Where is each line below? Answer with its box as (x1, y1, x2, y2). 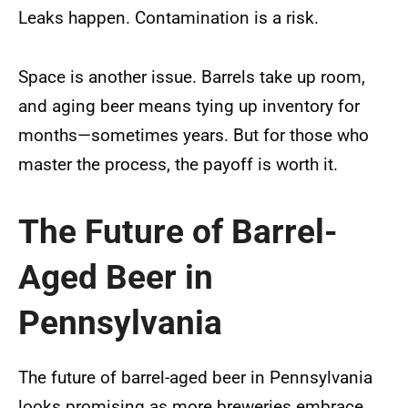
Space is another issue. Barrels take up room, (18, 66, 365, 87)
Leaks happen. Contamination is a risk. (18, 6, 319, 28)
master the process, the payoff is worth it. (18, 153, 338, 175)
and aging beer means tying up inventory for (18, 95, 360, 117)
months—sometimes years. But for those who (18, 124, 369, 146)
